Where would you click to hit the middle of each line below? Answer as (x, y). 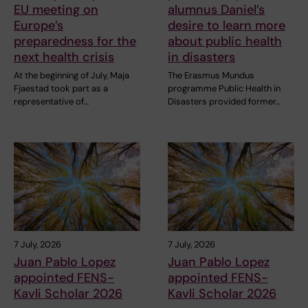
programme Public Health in (224, 88)
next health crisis (64, 57)
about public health (225, 41)
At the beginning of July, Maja (71, 75)
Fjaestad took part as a (61, 88)
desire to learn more (227, 25)
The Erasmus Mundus (211, 75)
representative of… (51, 101)
